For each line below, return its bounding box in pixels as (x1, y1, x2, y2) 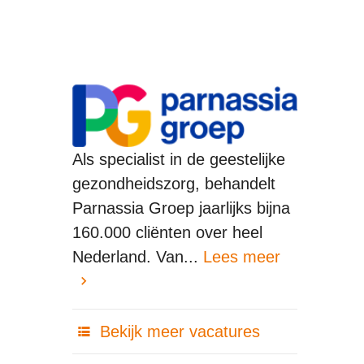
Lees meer (202, 247, 280, 266)
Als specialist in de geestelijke (71, 149, 285, 168)
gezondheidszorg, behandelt (71, 174, 275, 193)
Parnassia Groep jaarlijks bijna (71, 198, 290, 217)
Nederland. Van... (71, 247, 203, 266)
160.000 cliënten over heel (71, 223, 262, 241)
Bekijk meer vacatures (94, 322, 260, 340)
